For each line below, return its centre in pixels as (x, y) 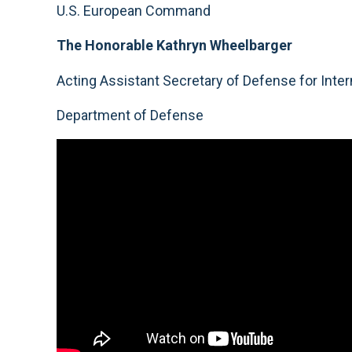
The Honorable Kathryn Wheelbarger (174, 45)
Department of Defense (130, 115)
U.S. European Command (134, 10)
